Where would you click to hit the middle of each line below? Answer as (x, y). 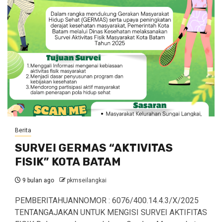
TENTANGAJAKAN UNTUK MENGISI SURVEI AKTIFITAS (111, 212)
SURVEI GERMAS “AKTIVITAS (94, 148)
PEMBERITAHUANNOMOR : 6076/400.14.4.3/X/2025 (107, 200)
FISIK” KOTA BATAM (68, 162)
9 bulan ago (37, 180)
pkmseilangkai (87, 180)
